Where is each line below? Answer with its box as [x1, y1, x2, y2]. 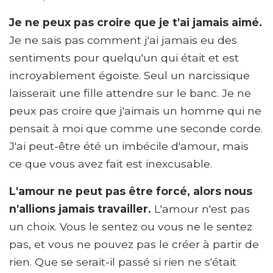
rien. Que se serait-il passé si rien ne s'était [9, 255, 236, 268]
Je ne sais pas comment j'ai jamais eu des [9, 33, 237, 46]
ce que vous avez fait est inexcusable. [9, 157, 212, 170]
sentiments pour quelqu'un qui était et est [9, 51, 239, 64]
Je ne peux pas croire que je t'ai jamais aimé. [9, 15, 262, 29]
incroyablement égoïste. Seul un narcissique [9, 68, 250, 82]
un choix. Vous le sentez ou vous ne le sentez [9, 219, 252, 233]
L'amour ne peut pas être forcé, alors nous [9, 184, 252, 197]
